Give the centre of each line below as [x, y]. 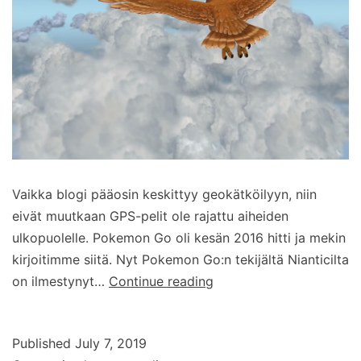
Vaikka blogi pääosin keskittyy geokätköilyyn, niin [164, 194]
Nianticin [239, 345]
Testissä [237, 324]
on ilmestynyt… [60, 281]
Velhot [232, 280]
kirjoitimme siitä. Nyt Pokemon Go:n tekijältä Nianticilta [180, 259]
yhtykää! [239, 302]
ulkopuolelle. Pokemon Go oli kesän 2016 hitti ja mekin [179, 237]
